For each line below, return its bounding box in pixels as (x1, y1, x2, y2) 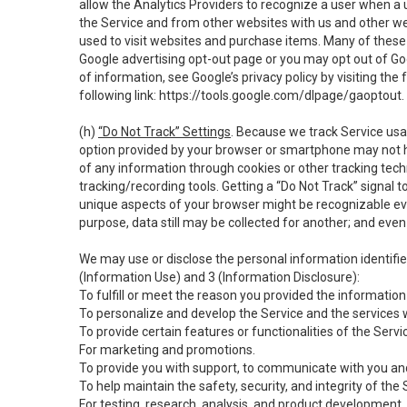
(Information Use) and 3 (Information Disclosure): (79, 270, 360, 284)
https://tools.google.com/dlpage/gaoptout (159, 88, 402, 103)
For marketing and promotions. (79, 342, 255, 357)
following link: (79, 88, 159, 103)
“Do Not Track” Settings (98, 124, 231, 139)
